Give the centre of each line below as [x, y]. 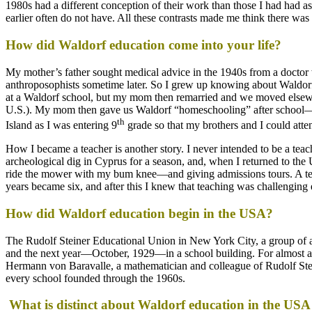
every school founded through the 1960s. [95, 278]
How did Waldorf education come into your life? [143, 45]
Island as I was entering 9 [61, 125]
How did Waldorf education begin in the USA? [139, 213]
